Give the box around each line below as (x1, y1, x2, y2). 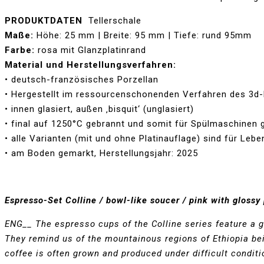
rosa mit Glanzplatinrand (35, 45, 146, 56)
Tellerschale (85, 15, 141, 27)
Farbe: (5, 45, 35, 56)
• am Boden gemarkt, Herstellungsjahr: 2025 (5, 148, 198, 159)
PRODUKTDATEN (5, 15, 85, 27)
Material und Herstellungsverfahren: (5, 60, 176, 71)
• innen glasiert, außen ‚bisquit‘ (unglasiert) (5, 104, 194, 115)
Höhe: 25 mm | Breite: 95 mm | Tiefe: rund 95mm (34, 30, 252, 41)
